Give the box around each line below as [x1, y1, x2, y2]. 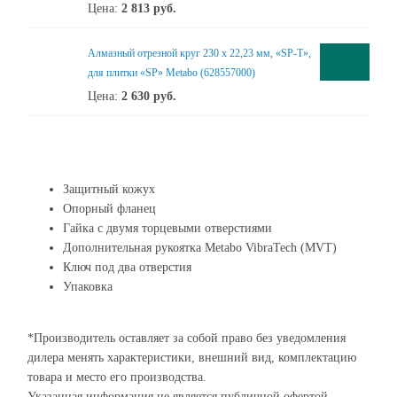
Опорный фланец [63, 202, 156, 215]
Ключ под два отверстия [63, 261, 191, 274]
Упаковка [63, 280, 113, 293]
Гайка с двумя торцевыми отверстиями [63, 222, 272, 235]
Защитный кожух [63, 183, 155, 196]
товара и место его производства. [27, 370, 206, 384]
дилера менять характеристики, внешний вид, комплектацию [27, 351, 356, 364]
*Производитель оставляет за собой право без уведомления [27, 331, 346, 345]
